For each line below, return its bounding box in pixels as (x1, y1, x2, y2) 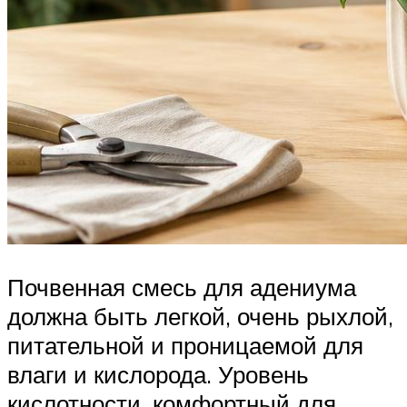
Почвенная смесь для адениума (7, 273, 356, 303)
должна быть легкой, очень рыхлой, (7, 302, 393, 332)
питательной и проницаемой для (7, 331, 363, 361)
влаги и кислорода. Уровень (7, 360, 309, 390)
